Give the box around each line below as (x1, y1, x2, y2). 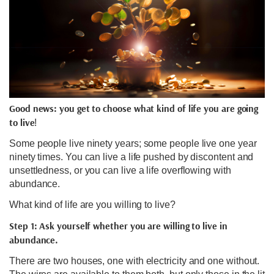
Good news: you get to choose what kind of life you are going (9, 102, 259, 115)
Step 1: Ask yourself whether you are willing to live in (9, 220, 228, 232)
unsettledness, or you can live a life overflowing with (9, 165, 231, 176)
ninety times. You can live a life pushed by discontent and (9, 152, 254, 163)
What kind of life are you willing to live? (9, 199, 176, 210)
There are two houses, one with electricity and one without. (9, 256, 260, 267)
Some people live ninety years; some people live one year (9, 138, 257, 149)
